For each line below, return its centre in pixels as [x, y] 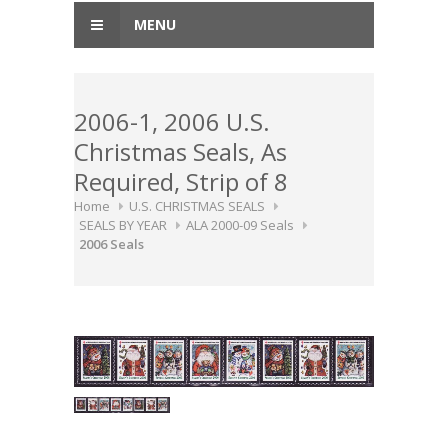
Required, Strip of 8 [181, 181]
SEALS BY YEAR [123, 225]
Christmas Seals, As [180, 151]
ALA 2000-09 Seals [240, 225]
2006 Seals [111, 244]
